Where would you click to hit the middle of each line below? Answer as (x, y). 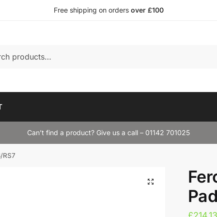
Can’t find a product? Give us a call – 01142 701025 (108, 132)
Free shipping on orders (92, 10)
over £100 (147, 10)
